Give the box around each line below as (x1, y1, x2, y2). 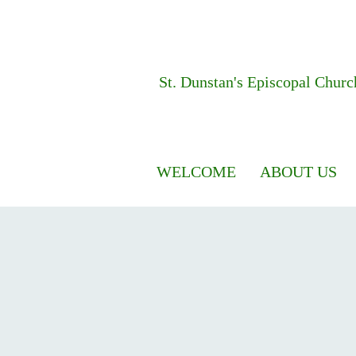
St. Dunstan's (159, 73, 247, 91)
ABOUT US (260, 163, 337, 180)
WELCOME (157, 163, 236, 180)
